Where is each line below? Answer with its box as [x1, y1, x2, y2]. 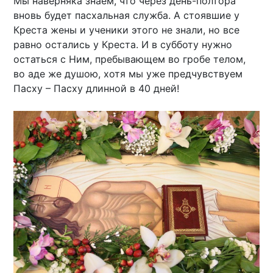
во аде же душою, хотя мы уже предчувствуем [13, 68, 243, 80]
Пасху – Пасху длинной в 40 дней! [13, 82, 180, 95]
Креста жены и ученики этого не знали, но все [13, 24, 240, 37]
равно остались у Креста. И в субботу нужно [13, 38, 233, 51]
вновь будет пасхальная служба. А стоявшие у [13, 9, 240, 22]
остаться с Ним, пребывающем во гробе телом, [13, 53, 246, 66]
